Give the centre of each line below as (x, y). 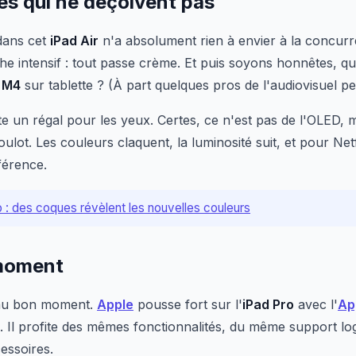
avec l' (316, 304)
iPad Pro (268, 304)
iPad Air (74, 41)
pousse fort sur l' (188, 304)
